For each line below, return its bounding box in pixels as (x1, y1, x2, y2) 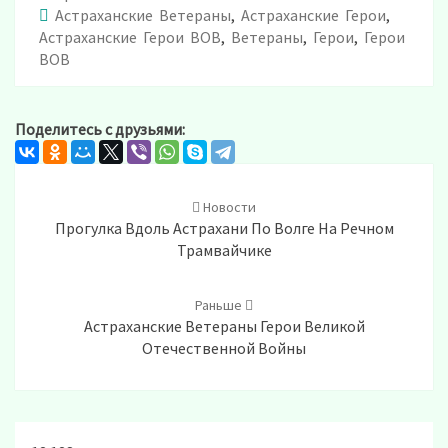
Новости (200, 197, 256, 216)
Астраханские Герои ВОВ (39, 26, 221, 47)
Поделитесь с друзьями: (15, 118, 185, 139)
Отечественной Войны (142, 337, 306, 358)
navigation (14, 184, 115, 212)
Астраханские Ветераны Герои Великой (83, 315, 365, 336)
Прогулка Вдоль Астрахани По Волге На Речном (54, 217, 394, 238)
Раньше (195, 295, 245, 314)
